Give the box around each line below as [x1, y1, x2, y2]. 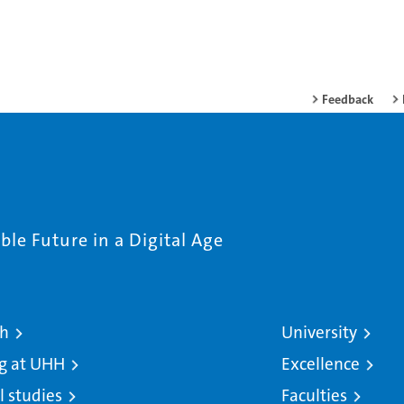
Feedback [322, 91, 373, 108]
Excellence [281, 353, 361, 376]
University [281, 321, 358, 344]
